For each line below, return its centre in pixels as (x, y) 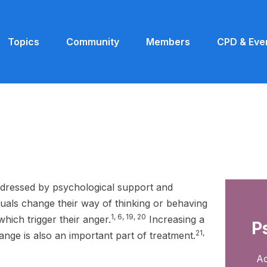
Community (93, 42)
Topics (24, 42)
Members (168, 42)
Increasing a (176, 219)
